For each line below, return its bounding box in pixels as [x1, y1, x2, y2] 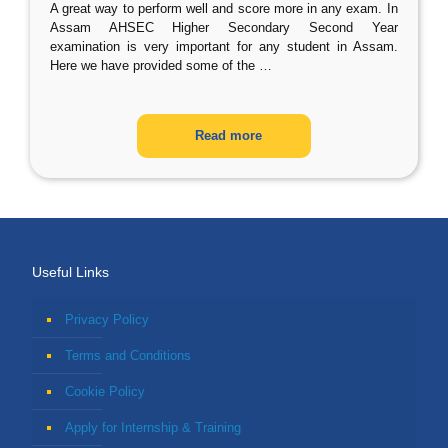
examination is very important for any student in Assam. [50, 39, 398, 54]
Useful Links [32, 264, 109, 280]
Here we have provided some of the [50, 58, 255, 73]
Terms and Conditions [65, 348, 191, 363]
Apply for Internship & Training [65, 420, 241, 435]
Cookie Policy [65, 384, 145, 399]
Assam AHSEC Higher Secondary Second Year [50, 20, 398, 35]
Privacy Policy [65, 312, 149, 327]
